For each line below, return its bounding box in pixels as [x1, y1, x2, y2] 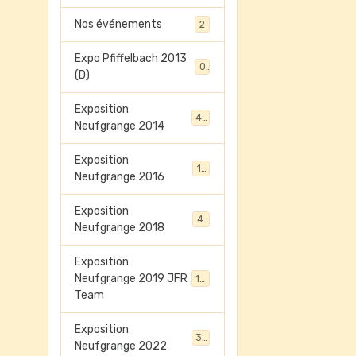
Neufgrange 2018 [75, 221, 165, 234]
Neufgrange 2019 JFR [75, 272, 188, 285]
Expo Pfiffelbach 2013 [75, 52, 188, 65]
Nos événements [75, 17, 163, 31]
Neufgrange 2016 [75, 170, 165, 184]
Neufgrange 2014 [75, 119, 165, 133]
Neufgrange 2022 [75, 339, 168, 353]
